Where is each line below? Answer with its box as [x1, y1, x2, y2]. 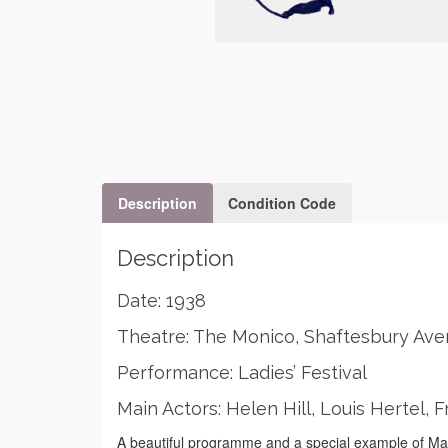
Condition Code [228, 193, 336, 213]
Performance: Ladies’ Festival [117, 362, 367, 383]
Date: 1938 [117, 290, 206, 311]
